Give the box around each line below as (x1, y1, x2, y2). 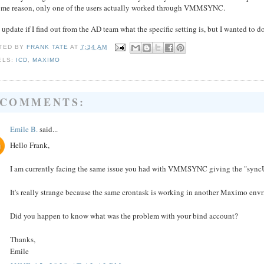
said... (38, 124, 58, 135)
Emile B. (10, 124, 38, 135)
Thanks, (10, 233, 36, 245)
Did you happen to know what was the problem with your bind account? (10, 210, 239, 221)
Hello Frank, (10, 139, 50, 150)
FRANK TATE (26, 44, 68, 50)
